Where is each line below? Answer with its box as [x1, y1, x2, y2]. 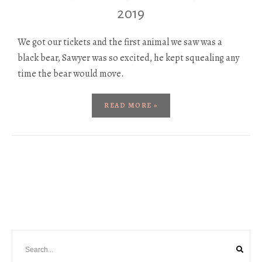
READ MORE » [104, 101, 158, 111]
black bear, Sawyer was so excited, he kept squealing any [18, 51, 239, 65]
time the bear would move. [18, 67, 124, 81]
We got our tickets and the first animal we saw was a [18, 36, 222, 49]
